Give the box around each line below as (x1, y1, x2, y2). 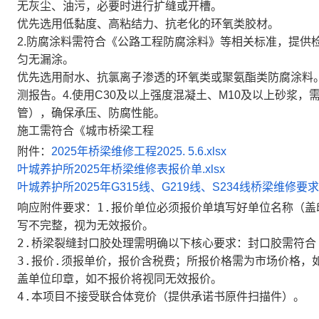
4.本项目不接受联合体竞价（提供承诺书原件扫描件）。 (17, 290, 305, 303)
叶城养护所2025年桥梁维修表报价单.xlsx (17, 163, 225, 175)
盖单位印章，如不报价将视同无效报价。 (17, 272, 222, 286)
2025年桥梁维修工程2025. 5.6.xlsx (51, 145, 226, 157)
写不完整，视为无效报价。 (17, 219, 154, 232)
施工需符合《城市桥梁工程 (17, 125, 154, 137)
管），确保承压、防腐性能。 (17, 107, 165, 119)
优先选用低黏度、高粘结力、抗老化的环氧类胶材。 (17, 18, 279, 30)
